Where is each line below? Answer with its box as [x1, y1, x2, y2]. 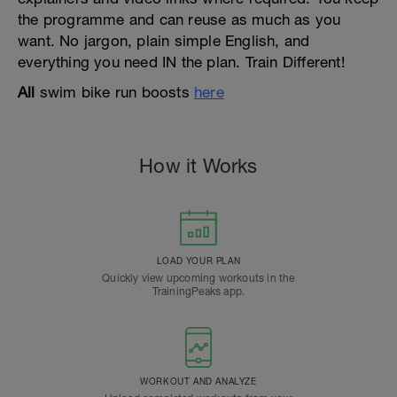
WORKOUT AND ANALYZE [140, 376, 257, 386]
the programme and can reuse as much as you [18, 11, 341, 28]
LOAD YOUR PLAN [156, 255, 241, 266]
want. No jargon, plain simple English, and [18, 32, 310, 50]
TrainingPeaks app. [152, 285, 245, 298]
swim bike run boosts [35, 83, 195, 101]
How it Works [139, 154, 258, 177]
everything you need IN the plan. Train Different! [18, 53, 345, 71]
